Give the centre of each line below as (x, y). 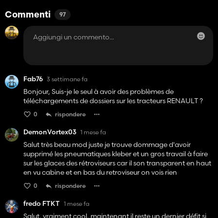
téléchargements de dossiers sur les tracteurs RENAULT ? (113, 101)
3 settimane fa (67, 79)
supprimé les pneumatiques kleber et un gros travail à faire (116, 154)
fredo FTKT (42, 204)
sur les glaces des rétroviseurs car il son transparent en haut (117, 163)
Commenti (28, 16)
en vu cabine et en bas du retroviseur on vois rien (100, 173)
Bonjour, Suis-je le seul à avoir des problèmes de (99, 92)
